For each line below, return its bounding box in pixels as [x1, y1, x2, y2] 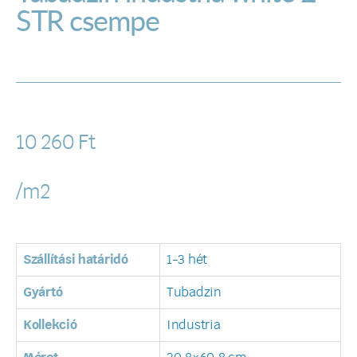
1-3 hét [167, 253, 208, 266]
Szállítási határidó [23, 253, 128, 266]
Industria [167, 318, 221, 331]
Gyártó [23, 285, 63, 299]
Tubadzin [167, 285, 222, 299]
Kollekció [23, 318, 77, 331]
